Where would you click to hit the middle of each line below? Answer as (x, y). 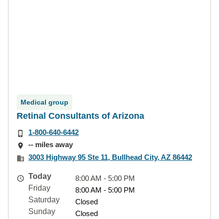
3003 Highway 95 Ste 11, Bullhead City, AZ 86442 (110, 157)
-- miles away (51, 145)
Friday (39, 188)
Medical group (44, 102)
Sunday (42, 211)
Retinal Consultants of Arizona (80, 116)
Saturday (44, 199)
